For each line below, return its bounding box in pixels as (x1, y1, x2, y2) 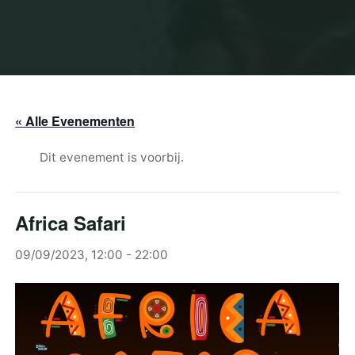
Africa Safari (15, 209, 127, 237)
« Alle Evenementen (15, 112, 136, 131)
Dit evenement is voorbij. (40, 150, 185, 166)
